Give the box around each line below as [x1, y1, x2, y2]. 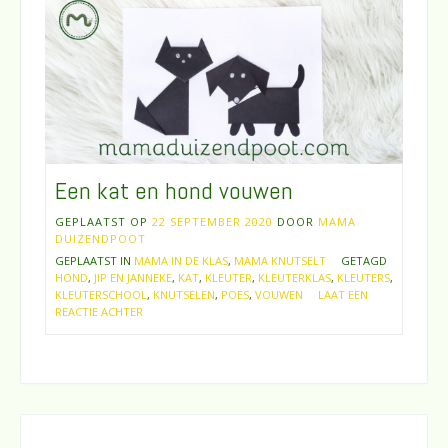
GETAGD [341, 253, 387, 269]
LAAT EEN [318, 287, 368, 303]
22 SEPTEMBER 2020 [152, 214, 273, 230]
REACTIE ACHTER [55, 304, 143, 320]
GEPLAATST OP [55, 214, 152, 230]
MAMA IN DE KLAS [134, 253, 228, 269]
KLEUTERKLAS [258, 270, 331, 286]
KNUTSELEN [153, 287, 215, 303]
